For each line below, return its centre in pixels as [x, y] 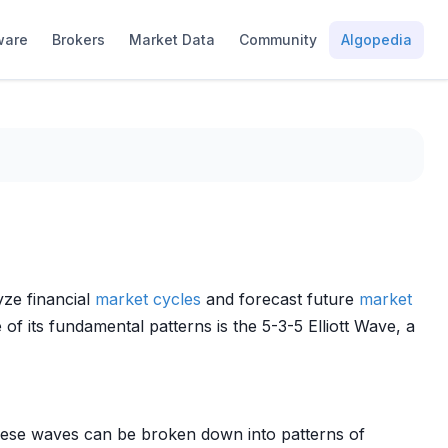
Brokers [78, 39]
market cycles [148, 299]
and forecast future [280, 299]
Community [278, 39]
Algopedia [376, 39]
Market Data [172, 39]
